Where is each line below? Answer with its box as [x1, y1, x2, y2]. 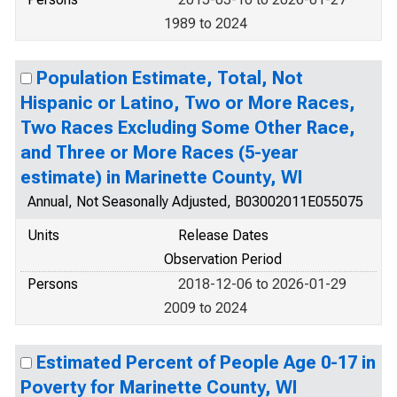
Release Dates [178, 227, 269, 244]
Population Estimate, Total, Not [36, 67, 303, 89]
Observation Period [164, 251, 282, 268]
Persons [27, 276, 78, 292]
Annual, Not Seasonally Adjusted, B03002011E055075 [27, 193, 363, 210]
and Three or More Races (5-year [20, 142, 299, 163]
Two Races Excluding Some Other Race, [20, 117, 355, 138]
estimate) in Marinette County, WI [20, 167, 302, 188]
